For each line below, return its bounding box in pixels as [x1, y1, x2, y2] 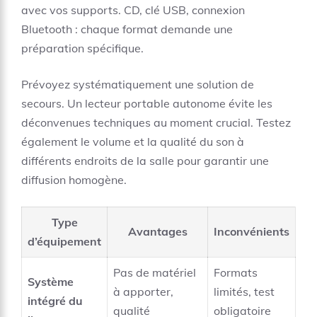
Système [28, 275, 74, 289]
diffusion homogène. [21, 173, 127, 187]
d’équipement [28, 234, 101, 248]
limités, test [214, 284, 275, 299]
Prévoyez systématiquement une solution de [21, 77, 254, 91]
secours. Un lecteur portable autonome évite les [21, 96, 272, 110]
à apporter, [113, 284, 173, 299]
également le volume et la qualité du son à [21, 134, 244, 149]
